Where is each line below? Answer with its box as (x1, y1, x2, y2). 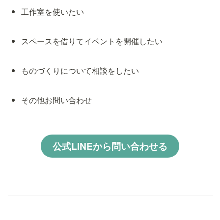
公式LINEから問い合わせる (53, 139, 167, 153)
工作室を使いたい (21, 6, 84, 17)
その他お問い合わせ (21, 94, 92, 106)
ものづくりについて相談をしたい (21, 65, 139, 76)
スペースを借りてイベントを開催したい (21, 35, 163, 47)
